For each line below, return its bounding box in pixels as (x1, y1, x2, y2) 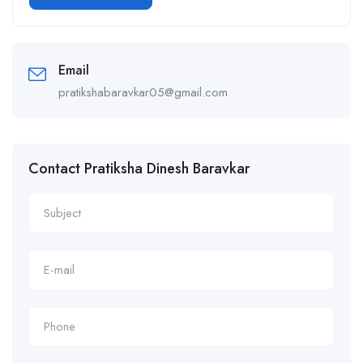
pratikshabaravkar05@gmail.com (58, 83, 228, 101)
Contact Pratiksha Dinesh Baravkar (28, 158, 250, 179)
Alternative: (29, 11, 85, 29)
